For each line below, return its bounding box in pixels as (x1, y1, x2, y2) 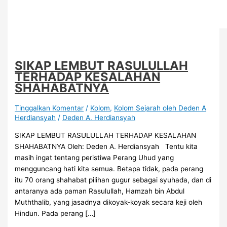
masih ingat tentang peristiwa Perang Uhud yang (15, 153, 174, 162)
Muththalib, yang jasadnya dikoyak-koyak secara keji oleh (15, 198, 203, 206)
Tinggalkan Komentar (15, 104, 84, 112)
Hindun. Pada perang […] (15, 209, 96, 217)
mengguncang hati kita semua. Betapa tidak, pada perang (15, 164, 204, 173)
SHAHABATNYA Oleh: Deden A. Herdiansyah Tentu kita (15, 142, 198, 150)
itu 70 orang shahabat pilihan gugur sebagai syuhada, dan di (15, 175, 212, 184)
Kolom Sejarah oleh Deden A (114, 104, 207, 112)
